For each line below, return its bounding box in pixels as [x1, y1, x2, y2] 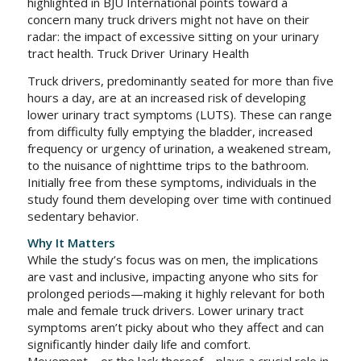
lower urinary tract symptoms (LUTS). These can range [27, 106, 332, 122]
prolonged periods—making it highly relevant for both [27, 285, 325, 302]
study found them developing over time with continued [27, 190, 331, 207]
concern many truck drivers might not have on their [27, 10, 309, 27]
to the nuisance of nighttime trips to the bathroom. [27, 156, 309, 173]
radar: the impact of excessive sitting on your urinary [27, 27, 319, 44]
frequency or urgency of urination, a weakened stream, [27, 139, 331, 156]
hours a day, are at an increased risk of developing [27, 89, 306, 106]
